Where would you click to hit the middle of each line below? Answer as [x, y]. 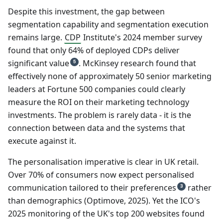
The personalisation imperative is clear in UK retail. [103, 162]
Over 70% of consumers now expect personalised [101, 175]
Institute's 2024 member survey [142, 38]
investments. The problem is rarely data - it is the [100, 115]
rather [199, 188]
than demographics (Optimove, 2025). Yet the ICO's [104, 201]
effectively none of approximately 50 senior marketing [110, 76]
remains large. [36, 38]
